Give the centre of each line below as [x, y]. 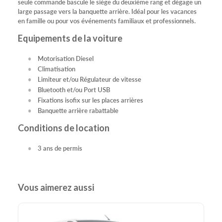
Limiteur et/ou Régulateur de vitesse [89, 79]
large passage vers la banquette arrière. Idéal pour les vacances [107, 11]
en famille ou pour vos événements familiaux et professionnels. [108, 20]
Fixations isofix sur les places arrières [90, 100]
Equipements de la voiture [70, 38]
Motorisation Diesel [66, 58]
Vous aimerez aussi [56, 187]
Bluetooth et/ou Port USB [74, 89]
